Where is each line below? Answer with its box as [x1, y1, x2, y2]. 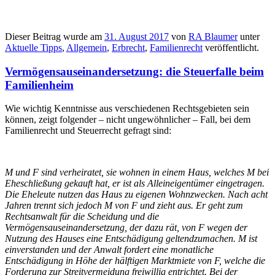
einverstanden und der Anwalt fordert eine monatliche [5, 244, 214, 255]
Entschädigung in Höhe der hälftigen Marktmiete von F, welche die [5, 255, 265, 266]
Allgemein [66, 42, 107, 53]
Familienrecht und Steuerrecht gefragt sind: [5, 125, 171, 136]
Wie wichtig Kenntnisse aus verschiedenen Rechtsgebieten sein [5, 103, 249, 114]
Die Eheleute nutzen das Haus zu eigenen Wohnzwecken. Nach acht [5, 189, 268, 200]
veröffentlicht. [203, 42, 259, 53]
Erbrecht [112, 42, 145, 53]
